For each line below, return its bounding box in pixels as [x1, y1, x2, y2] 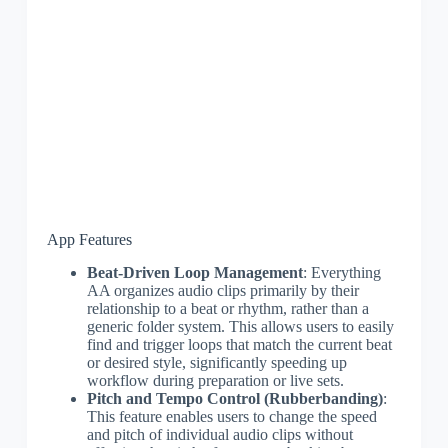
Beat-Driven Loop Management [86, 263, 303, 281]
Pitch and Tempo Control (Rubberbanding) [86, 389, 383, 407]
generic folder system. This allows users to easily [86, 317, 394, 335]
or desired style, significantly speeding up [86, 353, 347, 371]
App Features [46, 231, 132, 248]
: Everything [302, 263, 381, 281]
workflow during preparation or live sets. [86, 371, 344, 389]
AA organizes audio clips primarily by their [86, 281, 359, 299]
